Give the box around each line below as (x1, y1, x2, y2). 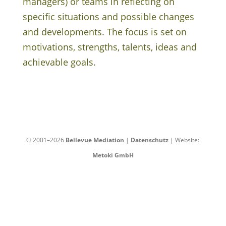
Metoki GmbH (92, 151, 134, 159)
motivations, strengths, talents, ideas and (22, 41, 197, 53)
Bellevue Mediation (66, 136, 125, 144)
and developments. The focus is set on (22, 26, 187, 38)
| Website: (168, 136, 200, 144)
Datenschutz (131, 136, 169, 144)
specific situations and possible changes (22, 11, 194, 23)
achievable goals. (22, 56, 96, 68)
